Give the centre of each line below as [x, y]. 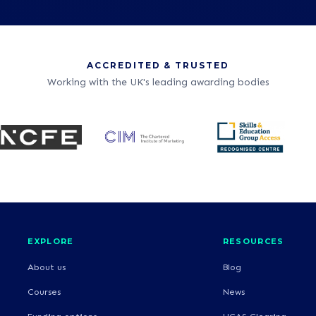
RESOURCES [253, 241]
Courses [44, 291]
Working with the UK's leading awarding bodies [158, 82]
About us [47, 267]
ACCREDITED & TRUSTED [158, 65]
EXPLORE [51, 241]
